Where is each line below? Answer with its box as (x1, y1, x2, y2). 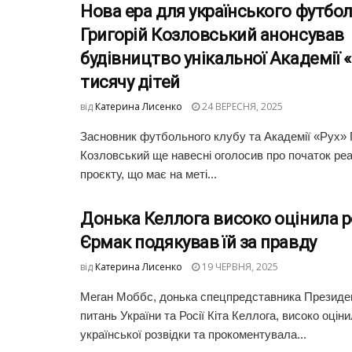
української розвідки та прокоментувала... (80, 327, 306, 341)
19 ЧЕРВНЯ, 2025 (200, 259, 278, 273)
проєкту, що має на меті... (80, 167, 217, 181)
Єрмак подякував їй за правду (80, 232, 317, 252)
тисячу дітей (80, 71, 180, 92)
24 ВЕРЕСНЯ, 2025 (200, 99, 283, 113)
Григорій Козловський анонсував (80, 24, 344, 45)
